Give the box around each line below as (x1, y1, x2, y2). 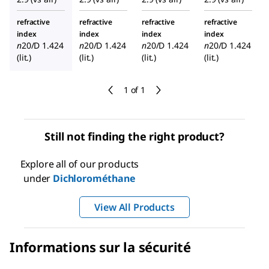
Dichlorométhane (53, 172, 136, 186)
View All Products (94, 201, 175, 214)
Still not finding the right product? (44, 129, 225, 144)
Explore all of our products (20, 157, 139, 171)
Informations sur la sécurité (10, 238, 191, 256)
